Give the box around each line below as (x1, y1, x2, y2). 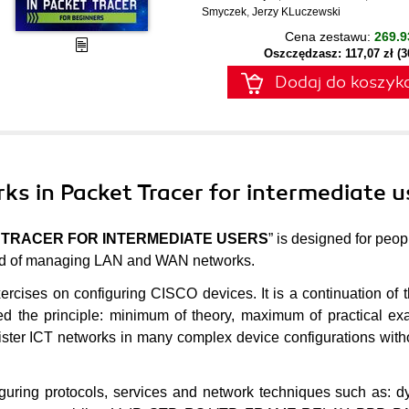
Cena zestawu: (285, 29, 374, 44)
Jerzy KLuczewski (252, 5, 341, 18)
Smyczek (202, 5, 246, 18)
